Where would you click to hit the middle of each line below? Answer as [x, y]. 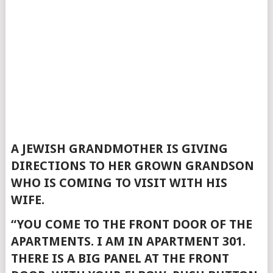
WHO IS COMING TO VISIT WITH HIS [119, 183]
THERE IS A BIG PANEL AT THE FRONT [120, 258]
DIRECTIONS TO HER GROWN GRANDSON [132, 166]
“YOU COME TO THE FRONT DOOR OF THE [131, 224]
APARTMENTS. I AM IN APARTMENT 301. [128, 241]
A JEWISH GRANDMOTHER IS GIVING [119, 149]
